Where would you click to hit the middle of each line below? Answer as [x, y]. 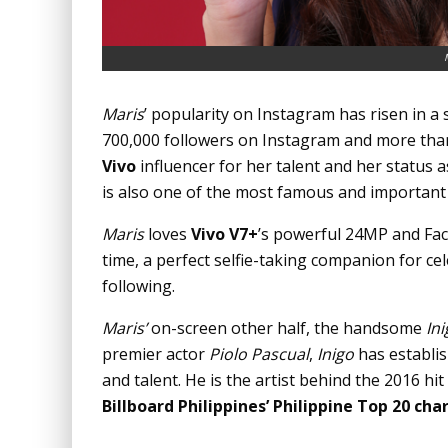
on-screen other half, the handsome [286, 328]
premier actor [155, 354]
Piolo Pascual [259, 354]
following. [138, 286]
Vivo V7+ [224, 234]
